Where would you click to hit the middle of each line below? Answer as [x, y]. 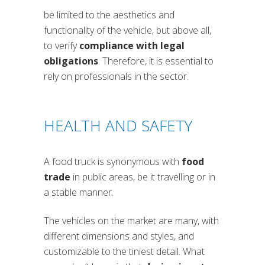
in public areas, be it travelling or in [143, 177]
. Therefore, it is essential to [156, 61]
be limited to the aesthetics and [109, 15]
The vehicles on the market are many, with [131, 221]
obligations [71, 61]
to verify [62, 46]
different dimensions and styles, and [119, 236]
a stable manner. [79, 193]
